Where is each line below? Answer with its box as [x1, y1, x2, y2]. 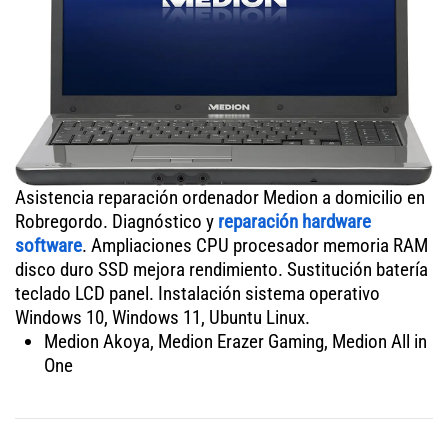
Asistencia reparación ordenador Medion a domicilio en [15, 185, 425, 209]
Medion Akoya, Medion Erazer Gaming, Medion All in [43, 329, 427, 353]
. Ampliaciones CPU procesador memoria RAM [82, 233, 428, 257]
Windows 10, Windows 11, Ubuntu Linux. [15, 305, 310, 329]
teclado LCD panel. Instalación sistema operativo [15, 281, 380, 305]
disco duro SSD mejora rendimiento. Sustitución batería [15, 257, 428, 281]
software [15, 233, 82, 257]
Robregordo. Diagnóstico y [15, 209, 218, 233]
